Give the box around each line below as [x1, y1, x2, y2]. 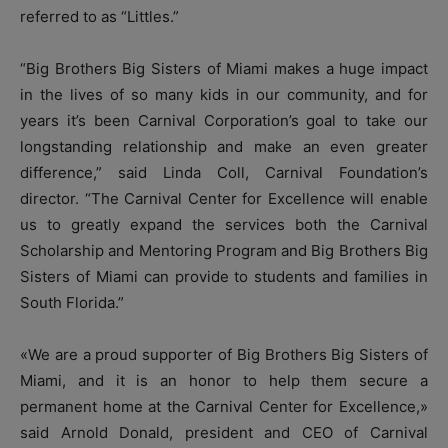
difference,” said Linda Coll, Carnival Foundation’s [20, 162, 428, 182]
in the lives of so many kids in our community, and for [20, 84, 428, 104]
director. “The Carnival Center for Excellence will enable [20, 188, 428, 208]
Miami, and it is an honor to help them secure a [20, 370, 428, 390]
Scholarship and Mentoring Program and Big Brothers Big [20, 240, 428, 260]
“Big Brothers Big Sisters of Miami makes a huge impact [20, 58, 428, 78]
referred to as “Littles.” [20, 6, 179, 26]
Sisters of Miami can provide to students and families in [20, 266, 428, 286]
